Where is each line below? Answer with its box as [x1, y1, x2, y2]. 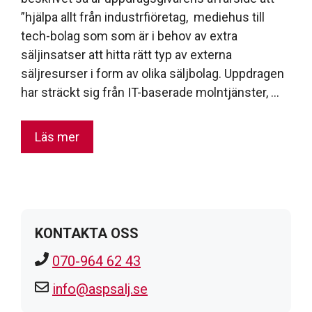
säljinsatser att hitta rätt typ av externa [21, 47, 232, 62]
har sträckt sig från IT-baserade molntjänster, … [21, 84, 279, 100]
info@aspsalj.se [52, 280, 148, 297]
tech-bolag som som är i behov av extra [21, 28, 237, 43]
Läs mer [35, 129, 79, 144]
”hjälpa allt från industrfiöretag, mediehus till [21, 9, 265, 24]
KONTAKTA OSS [35, 224, 139, 242]
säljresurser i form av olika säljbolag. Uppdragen [21, 65, 284, 81]
